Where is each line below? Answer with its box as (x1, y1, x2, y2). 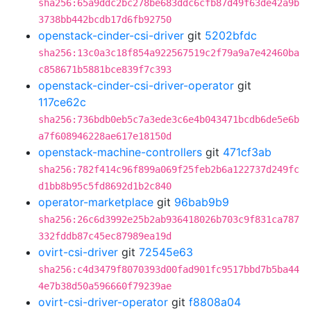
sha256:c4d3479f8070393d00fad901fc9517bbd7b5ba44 (38, 264, 299, 275)
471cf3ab (223, 145, 271, 159)
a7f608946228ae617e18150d (38, 131, 171, 142)
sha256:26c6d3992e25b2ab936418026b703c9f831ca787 (38, 214, 299, 225)
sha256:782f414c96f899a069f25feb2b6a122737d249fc (38, 164, 299, 175)
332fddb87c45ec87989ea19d (38, 230, 171, 242)
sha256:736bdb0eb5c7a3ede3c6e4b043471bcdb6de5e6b (38, 114, 299, 125)
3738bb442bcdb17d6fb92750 (38, 14, 171, 25)
